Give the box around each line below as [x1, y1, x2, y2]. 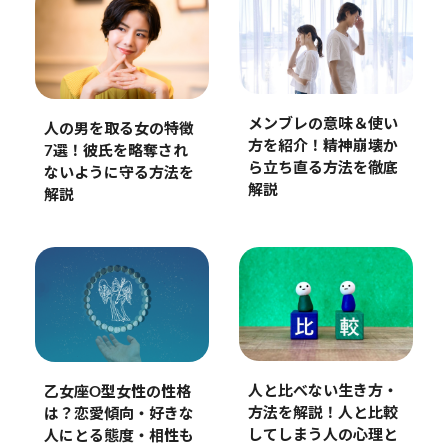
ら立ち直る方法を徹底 [247, 160, 398, 176]
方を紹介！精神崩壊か [247, 138, 398, 154]
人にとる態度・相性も [43, 429, 194, 445]
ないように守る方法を [43, 165, 194, 181]
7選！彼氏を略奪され [43, 143, 188, 159]
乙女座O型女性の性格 [43, 385, 191, 401]
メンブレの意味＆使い [247, 116, 398, 132]
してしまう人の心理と [247, 428, 398, 444]
